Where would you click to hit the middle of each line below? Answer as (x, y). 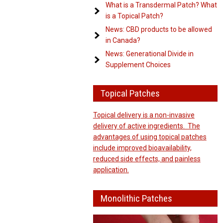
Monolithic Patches (136, 198)
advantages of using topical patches (150, 137)
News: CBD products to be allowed (159, 29)
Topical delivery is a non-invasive (144, 115)
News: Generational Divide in (149, 54)
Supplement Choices (138, 65)
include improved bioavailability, (142, 148)
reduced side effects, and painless (147, 159)
